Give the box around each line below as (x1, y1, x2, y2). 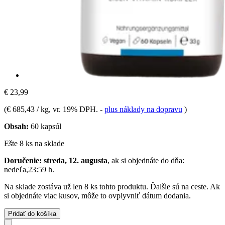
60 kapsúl (29, 122, 61, 131)
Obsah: (4, 122, 29, 131)
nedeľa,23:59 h (4, 165, 52, 174)
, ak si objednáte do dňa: (107, 156, 184, 165)
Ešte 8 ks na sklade (4, 139, 64, 148)
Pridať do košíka (8, 209, 56, 217)
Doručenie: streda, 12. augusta (4, 156, 107, 165)
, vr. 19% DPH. (49, 104, 100, 114)
